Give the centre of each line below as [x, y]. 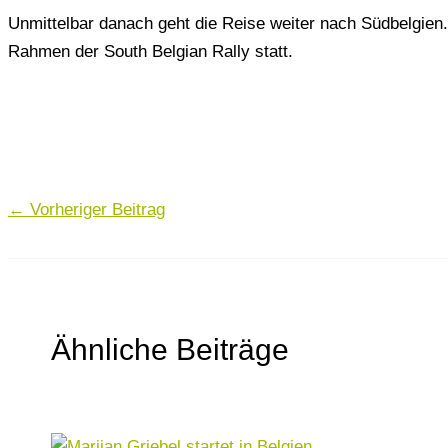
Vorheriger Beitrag [95, 209]
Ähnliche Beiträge [169, 349]
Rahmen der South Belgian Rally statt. [150, 51]
